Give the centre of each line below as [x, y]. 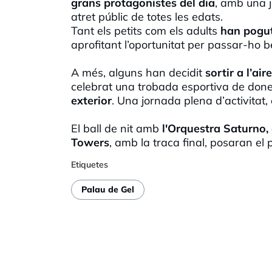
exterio [89, 100]
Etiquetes [90, 164]
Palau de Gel [108, 190]
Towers [90, 142]
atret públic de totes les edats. [148, 16]
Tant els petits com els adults [144, 30]
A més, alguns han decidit [137, 72]
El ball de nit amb [115, 128]
